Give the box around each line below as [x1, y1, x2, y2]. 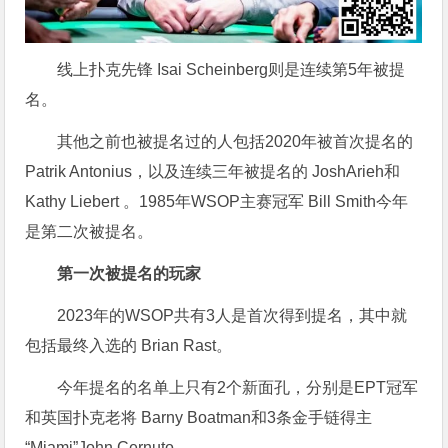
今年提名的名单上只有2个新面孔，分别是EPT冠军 [57, 379, 419, 397]
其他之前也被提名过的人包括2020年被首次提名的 [57, 133, 414, 151]
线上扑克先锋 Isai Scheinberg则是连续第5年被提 [57, 61, 406, 79]
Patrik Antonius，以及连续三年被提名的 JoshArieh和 [25, 163, 401, 181]
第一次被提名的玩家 [57, 265, 202, 283]
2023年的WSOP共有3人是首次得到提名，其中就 [57, 307, 408, 325]
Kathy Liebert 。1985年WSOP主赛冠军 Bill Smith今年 [25, 193, 409, 211]
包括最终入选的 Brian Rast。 [25, 337, 233, 355]
